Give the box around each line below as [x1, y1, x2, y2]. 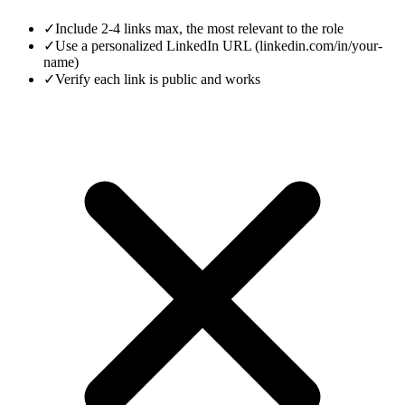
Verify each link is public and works [55, 71, 260, 87]
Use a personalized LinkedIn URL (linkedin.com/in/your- [55, 37, 382, 53]
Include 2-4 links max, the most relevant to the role [55, 20, 344, 36]
